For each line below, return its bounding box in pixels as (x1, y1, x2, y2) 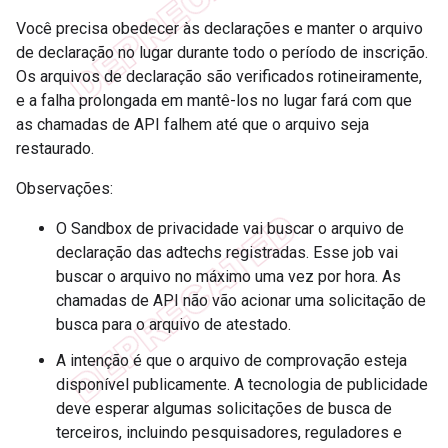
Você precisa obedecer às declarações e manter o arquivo (16, 18, 423, 38)
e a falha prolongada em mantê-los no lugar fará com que (16, 90, 412, 110)
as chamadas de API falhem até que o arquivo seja (16, 114, 369, 134)
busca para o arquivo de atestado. (56, 314, 291, 334)
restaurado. (16, 138, 94, 158)
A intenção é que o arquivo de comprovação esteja (56, 350, 407, 370)
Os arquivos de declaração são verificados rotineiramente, (16, 66, 422, 86)
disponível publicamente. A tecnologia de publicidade (56, 374, 428, 394)
